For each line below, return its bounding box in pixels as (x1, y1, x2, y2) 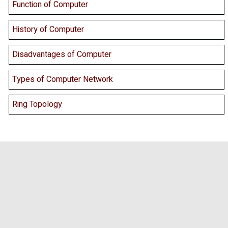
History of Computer (12, 23, 84, 36)
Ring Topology (12, 98, 62, 111)
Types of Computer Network (12, 73, 113, 86)
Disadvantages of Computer (12, 48, 111, 61)
